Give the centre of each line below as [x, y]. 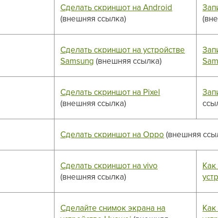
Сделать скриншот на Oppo [112, 134]
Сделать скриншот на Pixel [110, 92]
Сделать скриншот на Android [117, 7]
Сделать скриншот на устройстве [123, 49]
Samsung [77, 61]
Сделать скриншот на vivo [109, 165]
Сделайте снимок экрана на [113, 208]
